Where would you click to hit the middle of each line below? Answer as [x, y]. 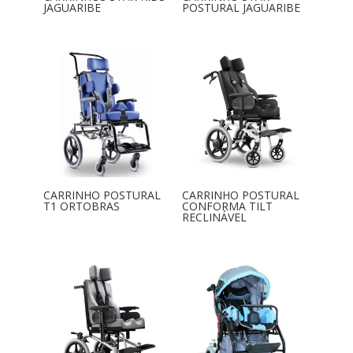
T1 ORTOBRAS [81, 206]
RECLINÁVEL [214, 217]
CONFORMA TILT [227, 206]
